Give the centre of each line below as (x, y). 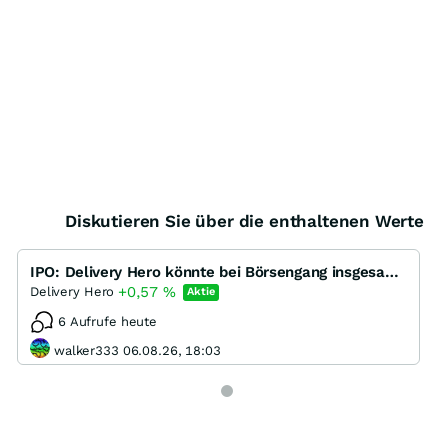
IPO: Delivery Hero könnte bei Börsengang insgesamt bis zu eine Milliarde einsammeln (391, 272)
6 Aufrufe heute (108, 322)
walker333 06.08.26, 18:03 (137, 350)
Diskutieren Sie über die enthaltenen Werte (244, 221)
